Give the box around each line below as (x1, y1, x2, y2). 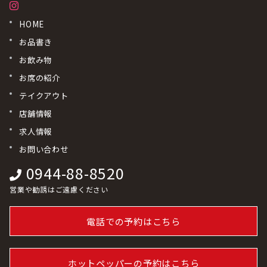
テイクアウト (19, 90, 69, 101)
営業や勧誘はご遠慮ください (10, 184, 108, 194)
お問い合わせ (19, 144, 69, 155)
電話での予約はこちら (86, 215, 181, 228)
